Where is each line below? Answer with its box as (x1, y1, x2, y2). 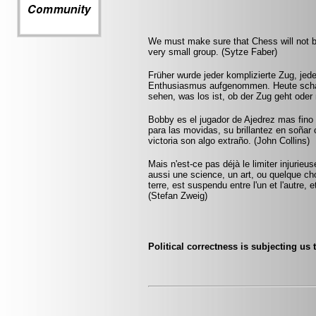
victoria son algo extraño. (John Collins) (148, 135, 310, 146)
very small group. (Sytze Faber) (148, 47, 277, 57)
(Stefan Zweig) (148, 190, 207, 201)
